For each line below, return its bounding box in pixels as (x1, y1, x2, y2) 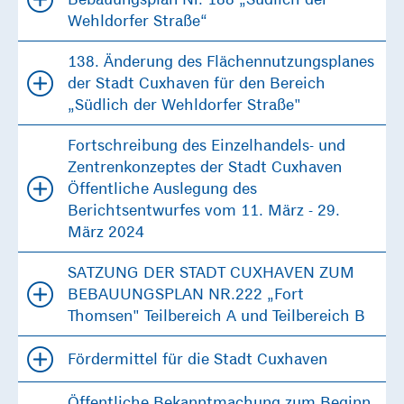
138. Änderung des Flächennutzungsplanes (68, 51, 374, 71)
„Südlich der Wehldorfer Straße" (68, 95, 301, 115)
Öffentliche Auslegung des (68, 179, 257, 198)
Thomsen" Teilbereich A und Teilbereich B (68, 306, 365, 326)
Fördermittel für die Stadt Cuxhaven (68, 349, 327, 369)
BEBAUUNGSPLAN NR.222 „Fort (68, 284, 304, 304)
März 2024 (68, 222, 144, 242)
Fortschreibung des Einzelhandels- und (68, 135, 345, 155)
